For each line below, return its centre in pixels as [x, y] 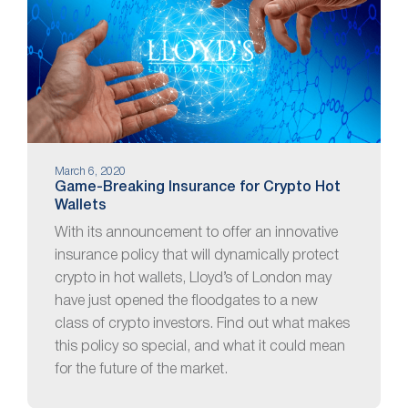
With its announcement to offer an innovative [196, 234]
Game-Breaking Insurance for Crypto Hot [198, 188]
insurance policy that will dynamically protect [197, 256]
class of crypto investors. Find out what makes [202, 325]
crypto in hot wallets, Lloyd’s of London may [193, 279]
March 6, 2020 [90, 171]
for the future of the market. [141, 370]
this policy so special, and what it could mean [200, 347]
